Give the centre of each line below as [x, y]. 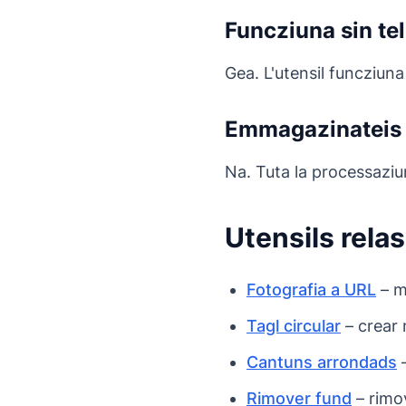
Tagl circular [294, 326]
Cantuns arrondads [322, 362]
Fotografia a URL [311, 290]
